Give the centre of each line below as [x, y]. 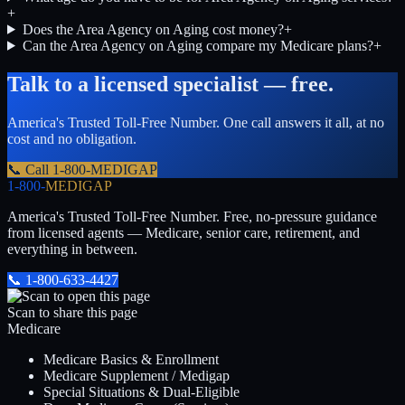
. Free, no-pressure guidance [297, 216]
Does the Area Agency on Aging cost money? [153, 29]
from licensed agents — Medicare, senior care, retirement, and [184, 232]
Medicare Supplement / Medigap [137, 375]
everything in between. [72, 249]
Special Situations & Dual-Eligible [141, 391]
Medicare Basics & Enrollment [131, 359]
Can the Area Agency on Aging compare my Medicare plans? [198, 45]
